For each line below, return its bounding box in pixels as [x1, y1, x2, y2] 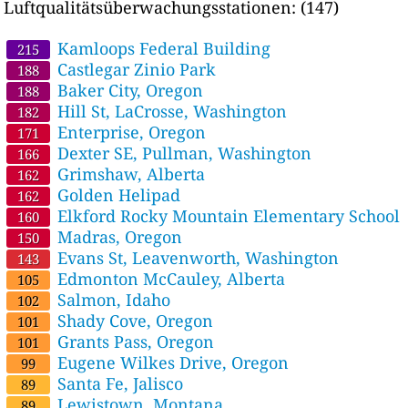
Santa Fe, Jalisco [53, 372, 184, 395]
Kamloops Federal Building [53, 37, 271, 60]
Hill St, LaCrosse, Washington [53, 100, 288, 123]
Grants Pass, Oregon [53, 331, 215, 353]
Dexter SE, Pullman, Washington [53, 142, 312, 165]
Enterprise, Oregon [53, 121, 207, 144]
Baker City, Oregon [53, 79, 204, 102]
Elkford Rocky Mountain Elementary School [53, 205, 401, 228]
